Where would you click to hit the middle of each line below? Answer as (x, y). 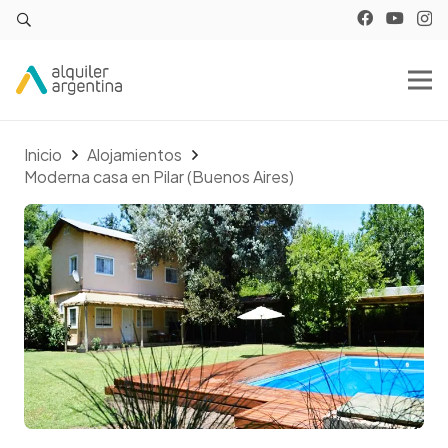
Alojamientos (135, 154)
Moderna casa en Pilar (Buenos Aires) (159, 176)
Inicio (43, 154)
